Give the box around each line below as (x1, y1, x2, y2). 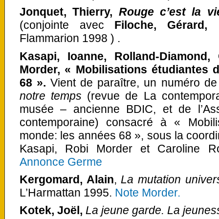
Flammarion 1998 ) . (20, 32, 120, 45)
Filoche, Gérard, (114, 19, 218, 32)
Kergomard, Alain (20, 173, 114, 186)
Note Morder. (115, 186, 180, 199)
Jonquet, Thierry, (20, 5, 119, 19)
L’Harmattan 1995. (20, 186, 115, 199)
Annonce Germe (20, 155, 102, 168)
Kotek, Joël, (20, 203, 83, 217)
